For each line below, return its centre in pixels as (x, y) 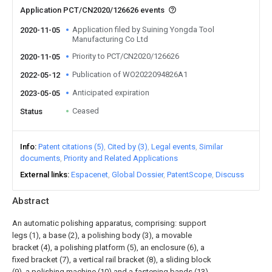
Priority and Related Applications (121, 158)
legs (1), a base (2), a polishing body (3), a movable (102, 235)
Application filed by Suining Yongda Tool (143, 29)
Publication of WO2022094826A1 (130, 74)
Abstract (31, 201)
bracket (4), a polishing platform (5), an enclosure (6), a (108, 247)
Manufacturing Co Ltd (110, 39)
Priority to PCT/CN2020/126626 (126, 56)
